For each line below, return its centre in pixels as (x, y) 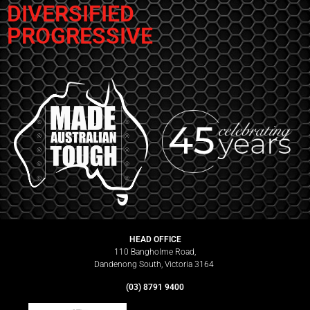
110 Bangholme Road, (155, 252)
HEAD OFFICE (155, 240)
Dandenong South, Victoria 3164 (155, 265)
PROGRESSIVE (83, 36)
